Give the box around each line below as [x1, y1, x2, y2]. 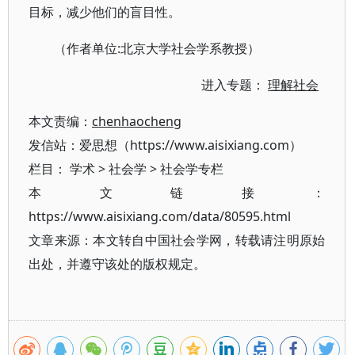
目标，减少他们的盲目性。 [29, 3, 181, 21]
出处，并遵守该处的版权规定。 [29, 255, 206, 273]
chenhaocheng [92, 113, 181, 130]
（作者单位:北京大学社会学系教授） [54, 40, 260, 57]
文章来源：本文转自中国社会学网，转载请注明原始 [29, 231, 326, 249]
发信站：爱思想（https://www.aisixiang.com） [29, 136, 302, 154]
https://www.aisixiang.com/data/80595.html [29, 208, 291, 225]
